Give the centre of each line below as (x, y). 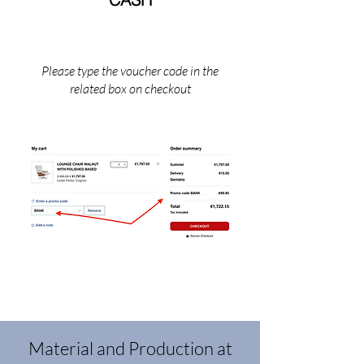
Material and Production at (130, 349)
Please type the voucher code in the (130, 71)
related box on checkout (130, 89)
